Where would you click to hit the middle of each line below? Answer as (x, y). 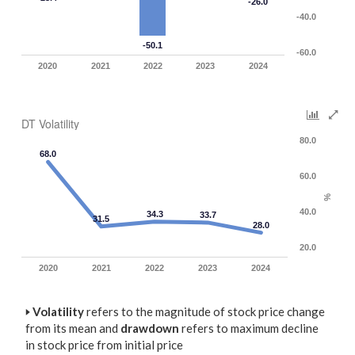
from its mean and (73, 328)
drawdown (150, 328)
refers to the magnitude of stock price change (204, 311)
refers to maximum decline (249, 328)
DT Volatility (50, 124)
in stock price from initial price (104, 345)
